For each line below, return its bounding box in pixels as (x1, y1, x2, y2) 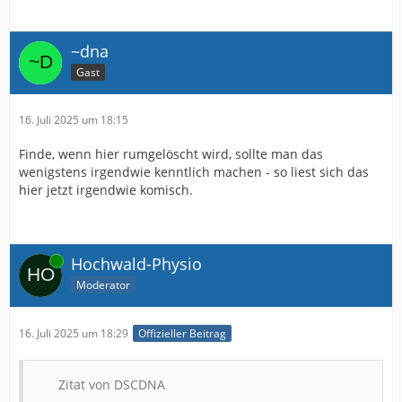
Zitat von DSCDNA (58, 376, 165, 394)
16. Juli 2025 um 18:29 (19, 326, 128, 342)
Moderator (76, 276, 130, 293)
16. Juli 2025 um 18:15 (19, 112, 128, 127)
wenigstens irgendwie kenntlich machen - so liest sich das (19, 163, 369, 180)
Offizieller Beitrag (138, 326, 226, 342)
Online (19, 253, 51, 268)
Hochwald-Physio (71, 253, 202, 275)
